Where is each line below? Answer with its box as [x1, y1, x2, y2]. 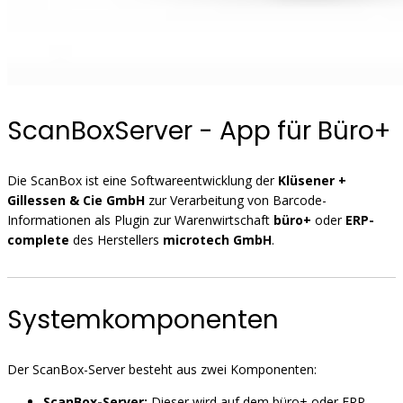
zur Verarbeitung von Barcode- [145, 192, 327, 209]
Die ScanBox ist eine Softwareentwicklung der [7, 172, 278, 189]
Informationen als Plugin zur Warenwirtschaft [7, 211, 273, 228]
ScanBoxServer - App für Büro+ [7, 113, 390, 148]
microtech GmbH [163, 231, 272, 248]
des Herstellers [69, 231, 163, 248]
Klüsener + [278, 172, 346, 189]
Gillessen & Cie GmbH [7, 192, 145, 209]
